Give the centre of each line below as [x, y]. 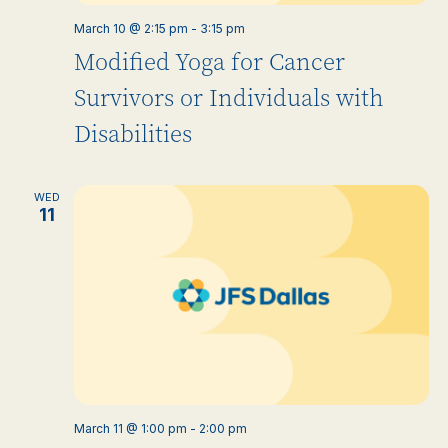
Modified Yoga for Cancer [209, 62]
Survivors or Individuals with [228, 98]
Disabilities [132, 134]
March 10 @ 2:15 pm [130, 28]
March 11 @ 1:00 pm [130, 428]
